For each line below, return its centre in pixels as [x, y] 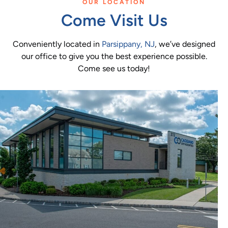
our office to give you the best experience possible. [114, 56]
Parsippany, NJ [128, 44]
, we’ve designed [185, 44]
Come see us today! [114, 68]
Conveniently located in [57, 44]
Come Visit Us [114, 20]
